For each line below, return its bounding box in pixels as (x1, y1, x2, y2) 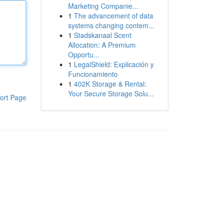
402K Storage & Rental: (73, 79, 146, 89)
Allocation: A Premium (68, 40, 136, 50)
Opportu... (68, 50, 99, 59)
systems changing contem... (68, 20, 154, 30)
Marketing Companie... (68, 1, 138, 11)
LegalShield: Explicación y (73, 59, 154, 69)
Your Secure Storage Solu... (68, 89, 154, 98)
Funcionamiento (68, 69, 118, 79)
